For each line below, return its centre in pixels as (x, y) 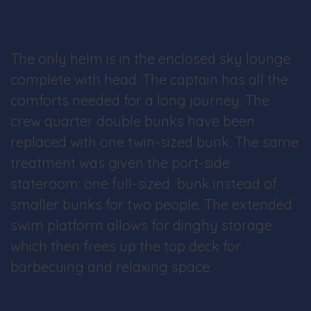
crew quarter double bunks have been (133, 121)
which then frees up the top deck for (126, 246)
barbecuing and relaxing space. (111, 267)
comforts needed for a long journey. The (140, 100)
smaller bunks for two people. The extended (151, 204)
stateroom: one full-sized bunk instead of (144, 184)
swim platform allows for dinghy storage (141, 225)
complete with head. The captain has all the (149, 79)
